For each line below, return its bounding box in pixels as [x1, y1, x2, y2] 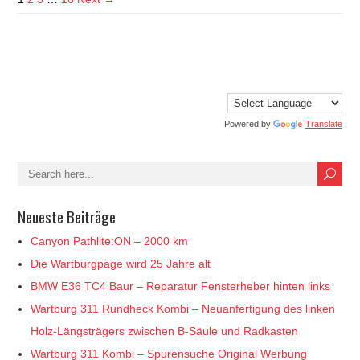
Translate [305, 118, 342, 129]
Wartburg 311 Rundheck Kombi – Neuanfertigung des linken [31, 301, 336, 315]
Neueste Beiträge [18, 204, 117, 227]
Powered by [223, 118, 273, 129]
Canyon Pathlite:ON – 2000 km [31, 234, 189, 247]
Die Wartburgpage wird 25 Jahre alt [31, 256, 211, 270]
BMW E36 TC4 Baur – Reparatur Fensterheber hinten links [31, 279, 331, 292]
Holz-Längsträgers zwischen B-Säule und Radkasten [31, 324, 299, 337]
